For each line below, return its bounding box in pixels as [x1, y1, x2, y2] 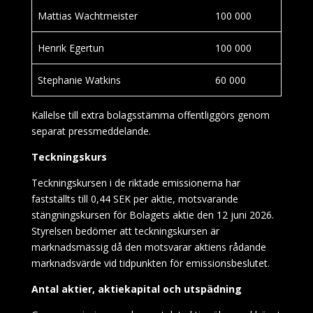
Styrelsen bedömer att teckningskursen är [31, 224, 219, 238]
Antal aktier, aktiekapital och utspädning [31, 282, 242, 296]
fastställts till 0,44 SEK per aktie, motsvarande [31, 192, 238, 205]
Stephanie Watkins [38, 73, 121, 87]
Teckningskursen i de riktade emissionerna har [31, 176, 240, 189]
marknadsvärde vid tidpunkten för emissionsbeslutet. [31, 256, 270, 270]
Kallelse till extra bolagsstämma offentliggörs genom [31, 108, 270, 122]
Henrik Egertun [38, 41, 104, 54]
